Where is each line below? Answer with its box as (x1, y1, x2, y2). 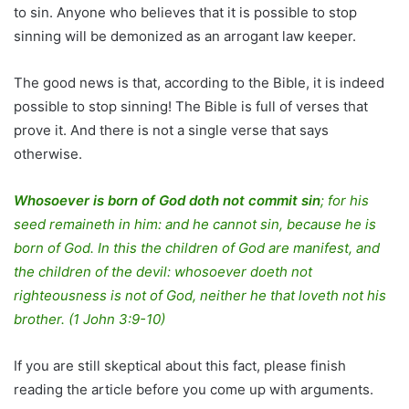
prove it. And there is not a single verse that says (14, 121, 329, 139)
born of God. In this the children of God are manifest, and (14, 238, 380, 257)
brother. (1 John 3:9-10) (14, 309, 165, 328)
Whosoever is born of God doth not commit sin (14, 191, 320, 209)
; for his (320, 191, 369, 209)
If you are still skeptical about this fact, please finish (14, 356, 346, 374)
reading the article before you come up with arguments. (14, 380, 373, 398)
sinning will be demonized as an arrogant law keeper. (14, 26, 356, 45)
